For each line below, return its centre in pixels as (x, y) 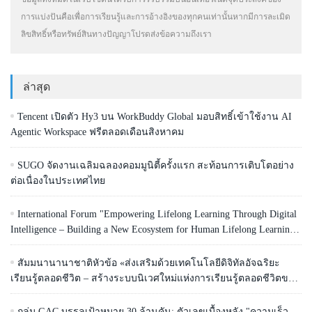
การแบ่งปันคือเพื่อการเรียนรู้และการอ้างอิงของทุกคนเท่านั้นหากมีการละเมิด (156, 16)
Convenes (29, 244)
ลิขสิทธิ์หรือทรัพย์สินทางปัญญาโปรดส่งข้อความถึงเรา (116, 34)
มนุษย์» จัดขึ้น (40, 293)
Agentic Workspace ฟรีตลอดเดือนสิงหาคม (97, 132)
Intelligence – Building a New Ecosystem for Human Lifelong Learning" (155, 229)
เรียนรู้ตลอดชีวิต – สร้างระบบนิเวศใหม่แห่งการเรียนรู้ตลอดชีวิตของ (155, 278)
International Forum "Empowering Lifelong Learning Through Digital (157, 214)
